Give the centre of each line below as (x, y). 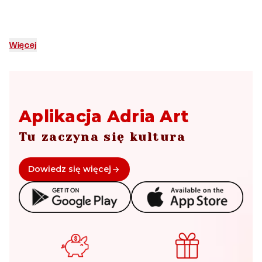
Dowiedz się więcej (70, 169)
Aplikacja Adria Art (104, 116)
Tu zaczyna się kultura (102, 137)
